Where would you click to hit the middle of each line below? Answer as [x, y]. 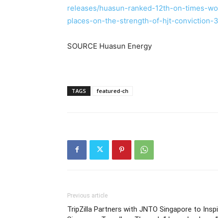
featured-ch [113, 91]
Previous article [87, 195]
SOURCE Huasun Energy [109, 46]
